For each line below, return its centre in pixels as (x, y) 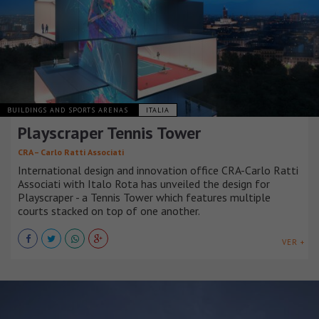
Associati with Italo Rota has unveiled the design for (144, 183)
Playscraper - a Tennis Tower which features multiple (144, 197)
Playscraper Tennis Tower (109, 132)
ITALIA (158, 110)
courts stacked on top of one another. (109, 210)
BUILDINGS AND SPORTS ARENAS (69, 110)
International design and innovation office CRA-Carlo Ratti (158, 170)
